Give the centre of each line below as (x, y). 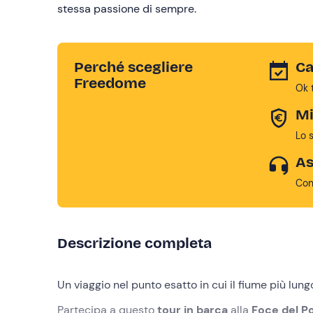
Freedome (110, 83)
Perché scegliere (133, 67)
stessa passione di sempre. (127, 9)
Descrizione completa (134, 243)
